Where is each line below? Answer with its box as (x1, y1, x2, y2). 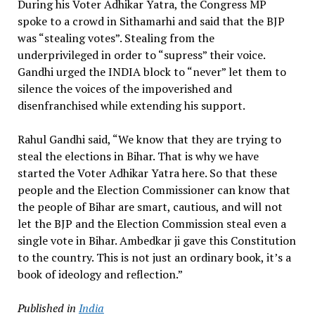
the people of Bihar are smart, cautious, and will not (17, 198, 283, 214)
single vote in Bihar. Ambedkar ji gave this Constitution (17, 232, 296, 248)
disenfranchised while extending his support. (17, 97, 245, 113)
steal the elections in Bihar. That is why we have (17, 148, 259, 164)
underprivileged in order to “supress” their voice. (17, 46, 265, 63)
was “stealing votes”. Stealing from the (17, 30, 214, 46)
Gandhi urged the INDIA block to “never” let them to (17, 63, 286, 79)
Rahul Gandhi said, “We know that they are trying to (17, 131, 281, 147)
